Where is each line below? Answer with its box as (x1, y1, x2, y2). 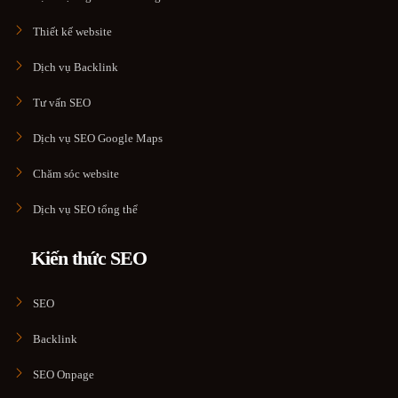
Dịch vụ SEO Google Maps (33, 131, 163, 145)
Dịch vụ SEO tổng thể (33, 202, 138, 216)
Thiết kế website (33, 24, 112, 38)
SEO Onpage (33, 367, 94, 381)
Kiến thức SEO (31, 246, 147, 269)
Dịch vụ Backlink (33, 60, 118, 74)
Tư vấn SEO (33, 95, 91, 109)
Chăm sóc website (33, 166, 119, 180)
